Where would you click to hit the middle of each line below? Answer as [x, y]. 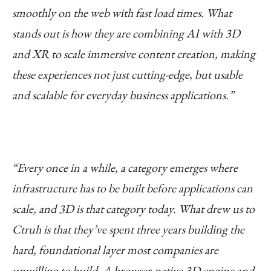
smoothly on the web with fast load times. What [122, 12]
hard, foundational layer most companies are [115, 250]
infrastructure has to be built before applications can [132, 188]
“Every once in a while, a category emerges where [125, 167]
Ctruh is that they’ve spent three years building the [128, 229]
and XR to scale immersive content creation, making [134, 54]
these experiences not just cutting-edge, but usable [127, 74]
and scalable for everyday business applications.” [123, 95]
